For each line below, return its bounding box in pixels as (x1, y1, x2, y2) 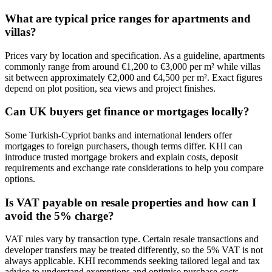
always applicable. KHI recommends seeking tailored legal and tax (5, 256, 260, 267)
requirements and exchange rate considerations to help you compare (5, 163, 263, 174)
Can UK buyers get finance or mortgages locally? (5, 105, 250, 118)
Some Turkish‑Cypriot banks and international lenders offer (5, 130, 232, 141)
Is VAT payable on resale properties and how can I (5, 195, 256, 209)
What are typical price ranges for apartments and (5, 12, 251, 25)
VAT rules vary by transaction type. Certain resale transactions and (5, 234, 259, 245)
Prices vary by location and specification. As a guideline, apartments (5, 50, 265, 61)
